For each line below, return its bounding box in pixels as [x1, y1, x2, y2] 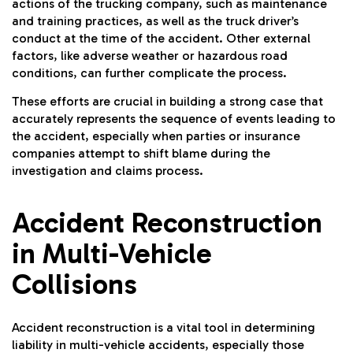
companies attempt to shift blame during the [12, 145, 270, 161]
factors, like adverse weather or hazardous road [12, 47, 288, 63]
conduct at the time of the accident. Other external [12, 30, 310, 46]
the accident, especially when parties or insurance [12, 128, 300, 143]
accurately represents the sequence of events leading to [12, 110, 336, 126]
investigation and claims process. [12, 162, 203, 178]
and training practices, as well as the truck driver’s [12, 13, 299, 28]
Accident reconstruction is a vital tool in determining [12, 319, 315, 335]
